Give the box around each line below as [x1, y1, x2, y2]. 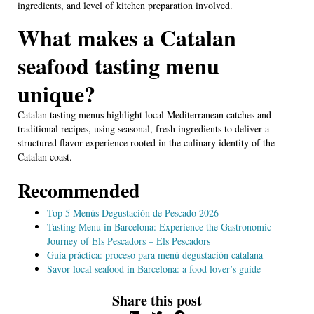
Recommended [18, 175, 140, 205]
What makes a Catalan [18, 20, 236, 54]
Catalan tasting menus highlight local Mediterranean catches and [18, 107, 271, 121]
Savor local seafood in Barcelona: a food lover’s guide [47, 261, 261, 275]
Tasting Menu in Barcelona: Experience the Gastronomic [47, 219, 271, 233]
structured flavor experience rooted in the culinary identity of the [18, 135, 275, 149]
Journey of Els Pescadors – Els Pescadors [47, 233, 210, 247]
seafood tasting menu [18, 48, 219, 82]
